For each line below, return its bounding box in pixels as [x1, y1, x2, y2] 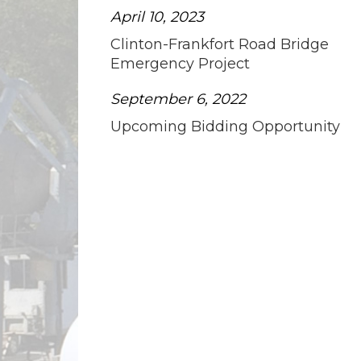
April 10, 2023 [110, 7, 204, 26]
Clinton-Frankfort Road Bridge [110, 35, 329, 53]
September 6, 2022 [110, 89, 246, 108]
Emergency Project [110, 54, 250, 73]
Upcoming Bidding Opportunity [110, 117, 340, 135]
